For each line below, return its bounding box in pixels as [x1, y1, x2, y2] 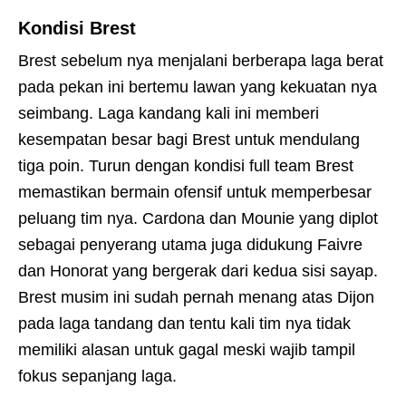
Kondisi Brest [18, 18, 136, 39]
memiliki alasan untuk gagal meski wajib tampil [18, 341, 355, 360]
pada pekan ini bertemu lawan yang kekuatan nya [18, 78, 377, 97]
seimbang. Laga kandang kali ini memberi [18, 104, 319, 123]
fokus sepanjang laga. [18, 367, 177, 386]
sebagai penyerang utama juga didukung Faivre [18, 236, 362, 255]
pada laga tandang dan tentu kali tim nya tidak [18, 314, 351, 333]
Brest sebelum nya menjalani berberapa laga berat [18, 52, 383, 71]
